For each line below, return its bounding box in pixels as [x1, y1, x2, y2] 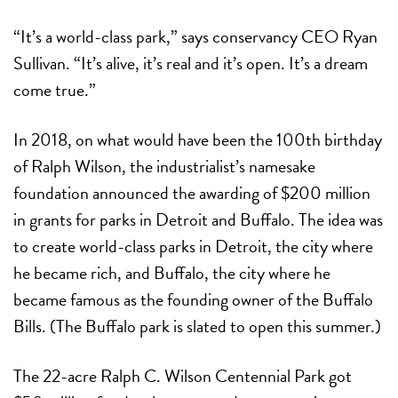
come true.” [13, 76, 96, 103]
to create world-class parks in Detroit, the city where [13, 232, 373, 259]
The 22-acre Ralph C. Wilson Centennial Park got [13, 362, 352, 389]
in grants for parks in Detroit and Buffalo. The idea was [13, 205, 383, 233]
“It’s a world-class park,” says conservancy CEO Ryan [13, 22, 378, 50]
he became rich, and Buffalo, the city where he [13, 259, 330, 286]
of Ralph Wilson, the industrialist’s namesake [13, 152, 315, 179]
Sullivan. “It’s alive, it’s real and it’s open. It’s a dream [13, 49, 368, 76]
